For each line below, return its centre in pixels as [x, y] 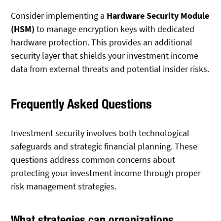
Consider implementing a [59, 16]
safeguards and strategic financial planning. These [104, 147]
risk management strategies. [64, 186]
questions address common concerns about [93, 160]
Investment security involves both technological [100, 133]
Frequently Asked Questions [82, 104]
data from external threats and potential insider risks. [110, 69]
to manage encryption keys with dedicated [115, 29]
